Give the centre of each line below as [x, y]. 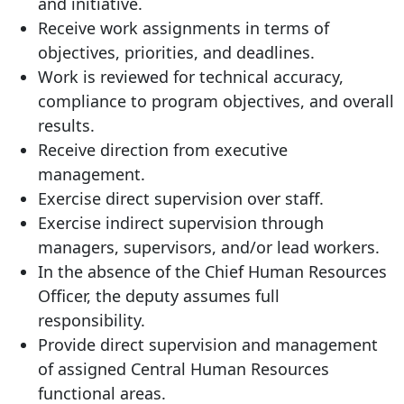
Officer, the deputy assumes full [159, 296]
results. [66, 126]
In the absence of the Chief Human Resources [212, 272]
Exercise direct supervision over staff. [181, 199]
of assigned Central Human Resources [184, 369]
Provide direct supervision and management [208, 345]
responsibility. [94, 321]
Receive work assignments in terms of [184, 28]
